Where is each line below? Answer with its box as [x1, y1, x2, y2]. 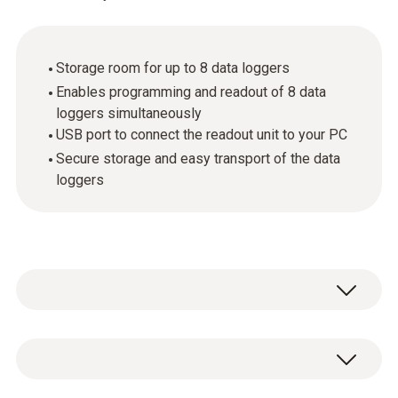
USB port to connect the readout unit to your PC [56, 126, 347, 143]
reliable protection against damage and [37, 365, 309, 384]
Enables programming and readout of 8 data [56, 84, 326, 100]
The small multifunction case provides [37, 341, 308, 360]
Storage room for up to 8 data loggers [56, 60, 290, 76]
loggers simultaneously [56, 105, 202, 122]
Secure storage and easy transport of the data [56, 150, 340, 167]
